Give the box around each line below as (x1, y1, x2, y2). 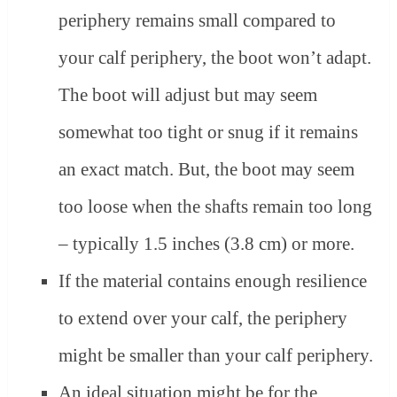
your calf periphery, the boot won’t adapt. (58, 46, 372, 68)
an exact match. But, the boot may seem (58, 158, 355, 180)
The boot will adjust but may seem (58, 83, 318, 105)
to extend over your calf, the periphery (58, 307, 348, 329)
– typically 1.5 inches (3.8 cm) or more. (58, 232, 355, 254)
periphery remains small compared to (58, 9, 337, 31)
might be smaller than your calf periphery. (58, 344, 374, 366)
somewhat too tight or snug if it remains (58, 121, 359, 143)
